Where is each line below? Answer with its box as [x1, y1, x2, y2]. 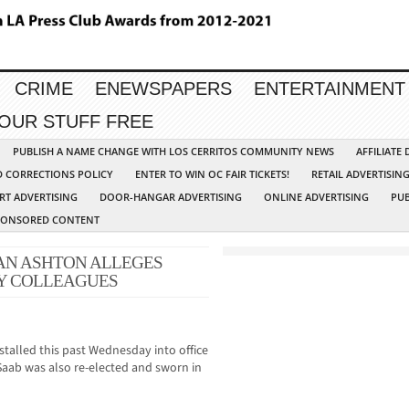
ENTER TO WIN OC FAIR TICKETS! [135, 167, 289, 182]
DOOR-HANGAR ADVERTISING [100, 190, 242, 204]
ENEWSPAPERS [95, 79, 232, 100]
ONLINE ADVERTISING [264, 190, 369, 204]
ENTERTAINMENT [254, 79, 405, 100]
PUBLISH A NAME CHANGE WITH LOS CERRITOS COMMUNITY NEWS [13, 144, 334, 159]
